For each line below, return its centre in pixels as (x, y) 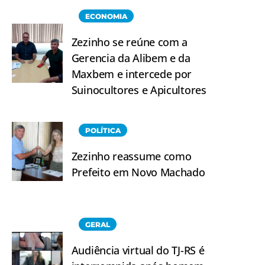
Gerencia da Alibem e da (131, 58)
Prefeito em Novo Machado (138, 172)
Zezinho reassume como (131, 156)
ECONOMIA (106, 16)
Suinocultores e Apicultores (139, 90)
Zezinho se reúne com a (130, 42)
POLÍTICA (103, 130)
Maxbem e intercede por (132, 74)
